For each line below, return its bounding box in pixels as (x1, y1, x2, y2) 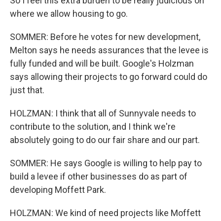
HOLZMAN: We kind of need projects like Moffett (10, 208, 201, 218)
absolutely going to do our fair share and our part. (10, 135, 200, 145)
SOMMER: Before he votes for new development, (10, 32, 200, 42)
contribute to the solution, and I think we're (10, 121, 176, 132)
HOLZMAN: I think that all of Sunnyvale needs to (10, 108, 196, 118)
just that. (10, 85, 44, 95)
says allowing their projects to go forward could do (10, 72, 207, 82)
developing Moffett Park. (10, 184, 106, 195)
